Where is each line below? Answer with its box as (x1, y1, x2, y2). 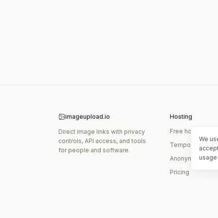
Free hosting (169, 127, 206, 135)
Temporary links (169, 141, 216, 148)
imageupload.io (65, 112, 110, 120)
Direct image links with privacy (58, 127, 145, 135)
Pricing (169, 168, 189, 176)
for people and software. (58, 146, 130, 154)
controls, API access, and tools (58, 137, 146, 145)
